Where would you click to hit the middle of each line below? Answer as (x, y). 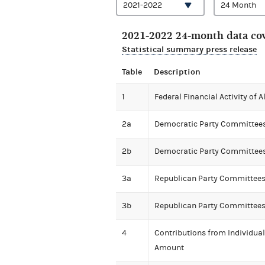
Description (177, 72)
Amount (169, 248)
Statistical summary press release (189, 50)
